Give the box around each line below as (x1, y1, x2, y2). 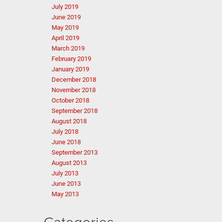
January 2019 (51, 65, 89, 73)
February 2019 (51, 55, 91, 62)
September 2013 (51, 149, 98, 156)
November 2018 (51, 86, 96, 94)
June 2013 (51, 180, 81, 187)
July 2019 (51, 3, 78, 10)
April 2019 (51, 34, 79, 42)
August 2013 (51, 159, 87, 166)
